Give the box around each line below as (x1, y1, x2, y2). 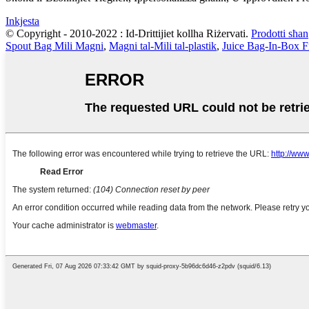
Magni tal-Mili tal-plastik (109, 39, 217, 52)
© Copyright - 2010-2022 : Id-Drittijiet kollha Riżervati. (6, 27, 248, 39)
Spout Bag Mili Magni (6, 39, 103, 52)
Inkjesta (6, 14, 39, 27)
